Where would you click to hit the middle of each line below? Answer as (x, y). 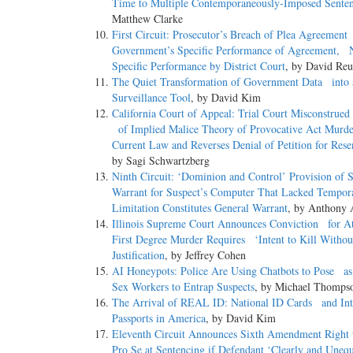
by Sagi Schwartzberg (161, 161)
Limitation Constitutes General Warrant (200, 208)
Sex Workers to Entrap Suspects (183, 287)
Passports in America (159, 318)
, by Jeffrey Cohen (205, 255)
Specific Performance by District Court (199, 66)
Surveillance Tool (151, 98)
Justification (138, 255)
